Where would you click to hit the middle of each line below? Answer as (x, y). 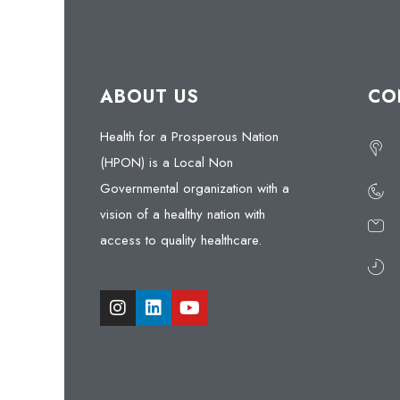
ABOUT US (150, 97)
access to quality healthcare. (181, 241)
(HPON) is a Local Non (167, 163)
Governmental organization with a (195, 189)
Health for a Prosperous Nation (189, 137)
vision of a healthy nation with (183, 215)
